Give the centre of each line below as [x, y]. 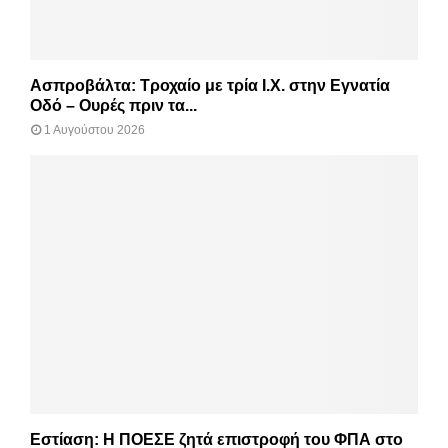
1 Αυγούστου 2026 [94, 129]
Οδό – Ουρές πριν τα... [113, 105]
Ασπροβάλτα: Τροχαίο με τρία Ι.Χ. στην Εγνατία [210, 85]
